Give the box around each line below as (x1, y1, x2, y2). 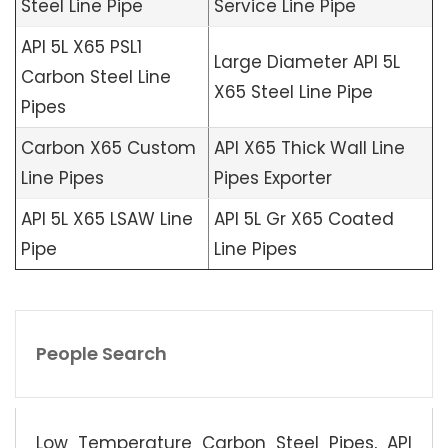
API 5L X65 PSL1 (21, 35, 142, 60)
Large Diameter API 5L (214, 50, 400, 75)
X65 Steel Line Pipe (214, 80, 373, 105)
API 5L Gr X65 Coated (214, 207, 394, 232)
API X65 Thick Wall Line (214, 136, 405, 161)
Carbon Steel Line (21, 65, 171, 90)
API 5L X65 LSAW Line (21, 207, 193, 232)
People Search (36, 341, 167, 367)
